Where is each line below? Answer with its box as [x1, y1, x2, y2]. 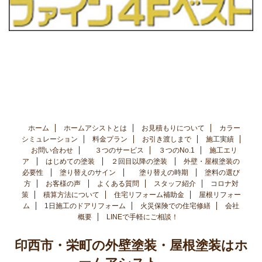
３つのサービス [87, 146, 144, 154]
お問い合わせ [30, 146, 73, 154]
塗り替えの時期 [132, 168, 190, 177]
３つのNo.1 [158, 146, 195, 154]
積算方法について [43, 190, 99, 199]
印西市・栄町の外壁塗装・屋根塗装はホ [14, 237, 248, 253]
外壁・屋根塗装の [184, 157, 240, 166]
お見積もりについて [141, 123, 205, 132]
